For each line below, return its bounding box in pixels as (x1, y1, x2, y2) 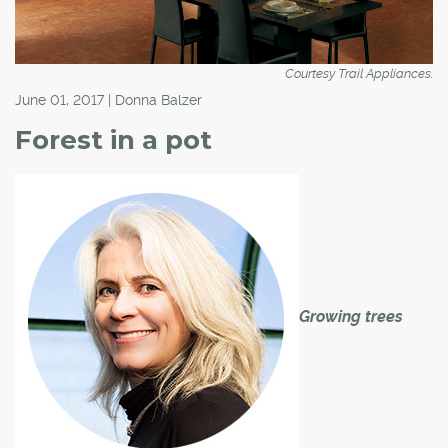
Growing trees (299, 306, 403, 326)
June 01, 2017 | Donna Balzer (15, 91, 202, 108)
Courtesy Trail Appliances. (285, 65, 433, 81)
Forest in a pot (15, 123, 212, 156)
